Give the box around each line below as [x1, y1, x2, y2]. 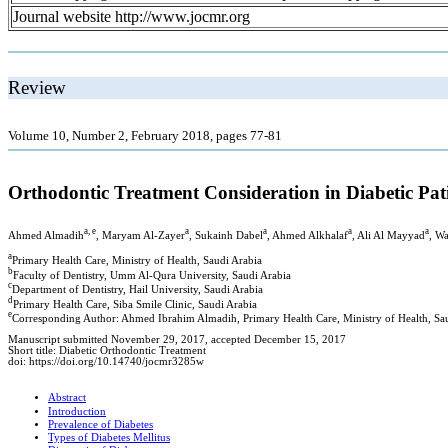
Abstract [48, 392, 86, 404]
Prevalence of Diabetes [48, 419, 153, 431]
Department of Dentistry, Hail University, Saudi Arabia [12, 283, 263, 295]
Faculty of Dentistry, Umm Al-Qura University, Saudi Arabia [13, 269, 291, 281]
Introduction [48, 406, 106, 418]
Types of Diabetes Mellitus [48, 432, 170, 444]
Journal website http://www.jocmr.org [13, 7, 250, 25]
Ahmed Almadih [8, 229, 84, 241]
